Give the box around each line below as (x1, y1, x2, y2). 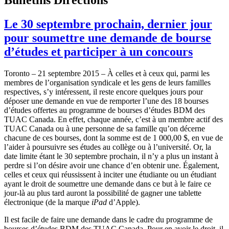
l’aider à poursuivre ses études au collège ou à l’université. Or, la (4, 142, 211, 151)
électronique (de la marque (4, 197, 91, 207)
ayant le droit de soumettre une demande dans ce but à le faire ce (4, 179, 211, 188)
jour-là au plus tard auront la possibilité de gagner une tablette (4, 188, 201, 197)
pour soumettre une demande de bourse (4, 31, 211, 44)
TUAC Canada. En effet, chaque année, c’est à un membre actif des (4, 114, 223, 124)
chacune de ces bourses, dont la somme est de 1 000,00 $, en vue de (4, 133, 223, 142)
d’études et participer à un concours (4, 44, 193, 58)
